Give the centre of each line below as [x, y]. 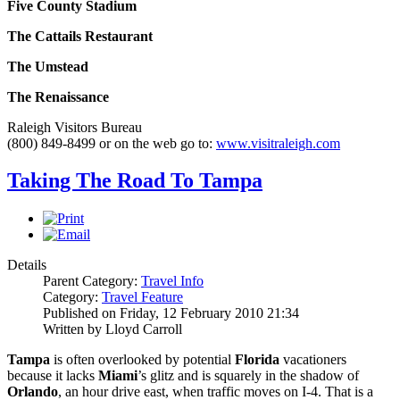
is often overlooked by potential [142, 360]
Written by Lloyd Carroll [112, 329]
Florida [257, 360]
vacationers [313, 360]
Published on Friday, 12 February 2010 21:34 [171, 313]
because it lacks [53, 376]
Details [27, 265]
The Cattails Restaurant [80, 36]
